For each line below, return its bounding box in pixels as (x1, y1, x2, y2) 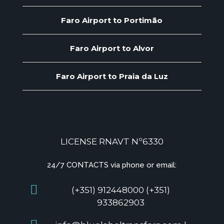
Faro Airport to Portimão (61, 15, 163, 25)
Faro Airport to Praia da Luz (55, 71, 168, 81)
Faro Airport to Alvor (69, 43, 154, 53)
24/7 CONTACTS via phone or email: (47, 160, 177, 169)
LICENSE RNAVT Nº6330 (60, 136, 163, 146)
